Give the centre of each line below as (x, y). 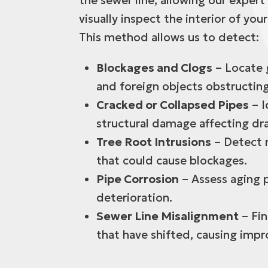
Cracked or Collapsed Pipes (172, 105)
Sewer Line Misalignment (167, 216)
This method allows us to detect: (169, 37)
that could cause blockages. (171, 161)
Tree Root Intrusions (153, 142)
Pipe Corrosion (137, 179)
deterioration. (134, 198)
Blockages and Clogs (154, 68)
